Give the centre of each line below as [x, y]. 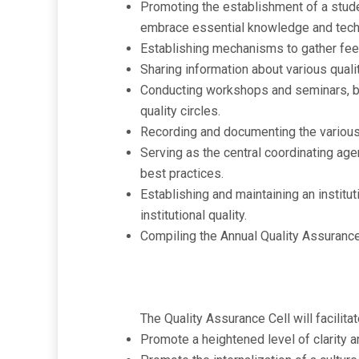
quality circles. [180, 111]
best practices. [182, 173]
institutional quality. [194, 215]
